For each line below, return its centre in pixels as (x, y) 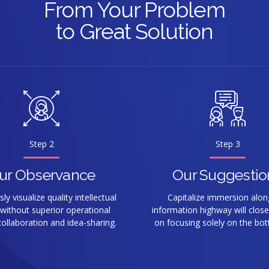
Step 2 (41, 144)
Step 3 (228, 144)
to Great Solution (134, 31)
